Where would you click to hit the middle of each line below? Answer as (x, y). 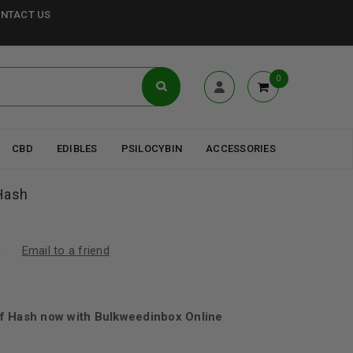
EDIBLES (77, 149)
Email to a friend (65, 251)
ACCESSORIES (241, 149)
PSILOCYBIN (151, 149)
